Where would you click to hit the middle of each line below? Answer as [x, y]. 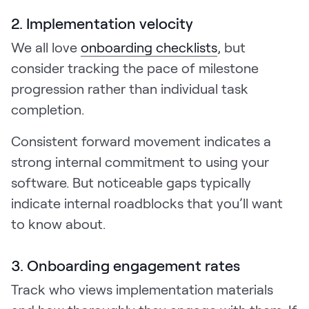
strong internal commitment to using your [140, 161]
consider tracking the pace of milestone [135, 67]
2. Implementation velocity [102, 22]
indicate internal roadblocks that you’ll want [147, 202]
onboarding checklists [149, 47]
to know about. [58, 223]
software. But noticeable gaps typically [131, 182]
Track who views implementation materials [142, 289]
